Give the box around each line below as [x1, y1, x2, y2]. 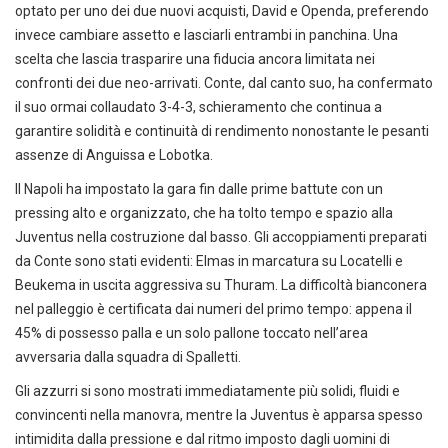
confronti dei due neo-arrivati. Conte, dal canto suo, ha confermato [15, 75, 433, 92]
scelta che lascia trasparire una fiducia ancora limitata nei [15, 51, 375, 68]
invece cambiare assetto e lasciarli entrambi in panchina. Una [15, 27, 398, 44]
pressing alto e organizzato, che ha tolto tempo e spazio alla [15, 205, 393, 222]
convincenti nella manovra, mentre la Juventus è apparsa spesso [15, 407, 423, 424]
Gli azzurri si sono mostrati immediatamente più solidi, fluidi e [15, 383, 400, 400]
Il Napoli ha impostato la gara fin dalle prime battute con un [15, 181, 383, 198]
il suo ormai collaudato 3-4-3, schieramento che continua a [15, 99, 382, 116]
